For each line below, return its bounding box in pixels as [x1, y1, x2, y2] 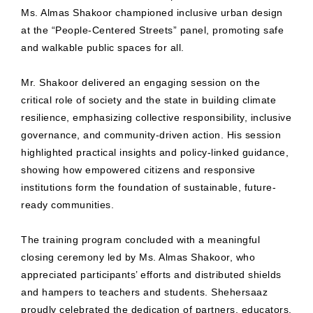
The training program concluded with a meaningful [21, 234, 260, 246]
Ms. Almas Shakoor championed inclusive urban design [21, 7, 283, 19]
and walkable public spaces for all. [21, 42, 184, 54]
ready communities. [21, 199, 114, 211]
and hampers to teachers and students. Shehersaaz [21, 286, 268, 298]
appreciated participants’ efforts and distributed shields [21, 269, 282, 281]
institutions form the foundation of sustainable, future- [21, 182, 276, 194]
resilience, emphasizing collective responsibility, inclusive [21, 112, 291, 124]
